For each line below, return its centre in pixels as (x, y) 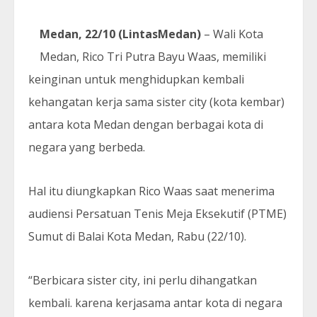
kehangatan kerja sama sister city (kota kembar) (156, 102)
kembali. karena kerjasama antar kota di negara (155, 303)
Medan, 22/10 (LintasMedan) (122, 34)
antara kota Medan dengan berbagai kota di (146, 125)
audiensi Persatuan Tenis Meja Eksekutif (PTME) (157, 214)
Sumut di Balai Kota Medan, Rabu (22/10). (137, 236)
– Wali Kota (234, 34)
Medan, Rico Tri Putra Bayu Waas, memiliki (153, 57)
